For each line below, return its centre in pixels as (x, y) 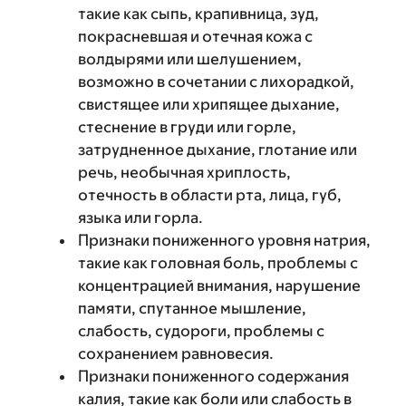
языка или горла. (140, 217)
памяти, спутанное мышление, (192, 308)
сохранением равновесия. (176, 353)
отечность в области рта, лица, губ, (210, 195)
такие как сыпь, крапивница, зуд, (198, 14)
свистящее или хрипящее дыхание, (209, 104)
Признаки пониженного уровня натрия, (224, 240)
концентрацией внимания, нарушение (219, 285)
